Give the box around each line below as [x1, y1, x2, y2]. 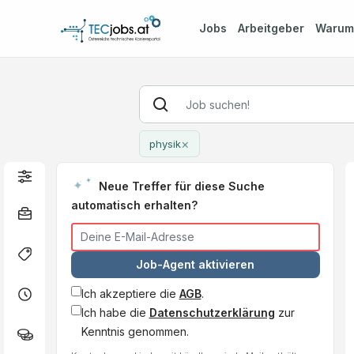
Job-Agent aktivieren [136, 258, 255, 271]
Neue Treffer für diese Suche [98, 179, 265, 193]
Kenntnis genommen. [81, 324, 189, 338]
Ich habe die [81, 305, 149, 319]
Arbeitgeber [237, 21, 304, 35]
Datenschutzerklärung [149, 305, 275, 319]
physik [149, 137, 181, 150]
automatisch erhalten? [70, 198, 198, 212]
